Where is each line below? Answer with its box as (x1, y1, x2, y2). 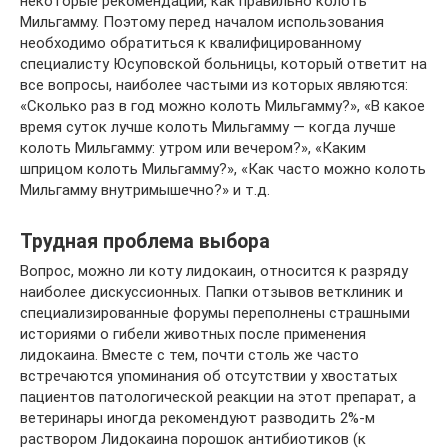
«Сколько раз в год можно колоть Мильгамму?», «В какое (20, 97, 425, 116)
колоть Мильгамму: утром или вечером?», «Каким (20, 139, 366, 158)
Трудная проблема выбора (20, 229, 270, 253)
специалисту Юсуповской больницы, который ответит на (20, 55, 427, 74)
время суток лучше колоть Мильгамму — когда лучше (20, 118, 396, 137)
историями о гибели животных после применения (20, 325, 366, 344)
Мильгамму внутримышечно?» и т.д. (20, 181, 270, 200)
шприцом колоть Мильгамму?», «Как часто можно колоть (20, 160, 426, 179)
